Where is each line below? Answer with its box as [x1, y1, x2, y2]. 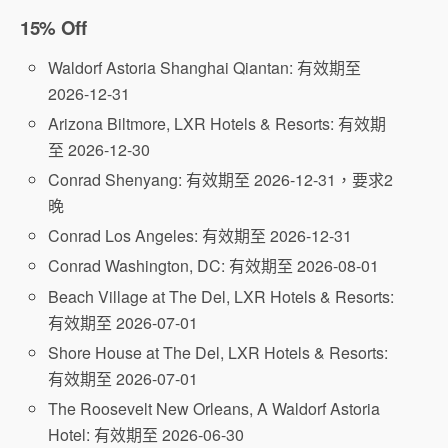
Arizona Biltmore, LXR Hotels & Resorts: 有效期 [48, 111, 387, 135]
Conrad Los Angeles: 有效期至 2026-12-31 [48, 224, 353, 248]
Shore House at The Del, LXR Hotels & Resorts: [48, 340, 389, 364]
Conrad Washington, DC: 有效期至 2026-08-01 [48, 254, 380, 278]
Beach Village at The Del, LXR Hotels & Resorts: [48, 284, 395, 308]
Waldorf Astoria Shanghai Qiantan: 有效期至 [48, 55, 362, 79]
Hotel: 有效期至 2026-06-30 [48, 422, 245, 446]
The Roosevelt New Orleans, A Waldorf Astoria [48, 396, 381, 420]
